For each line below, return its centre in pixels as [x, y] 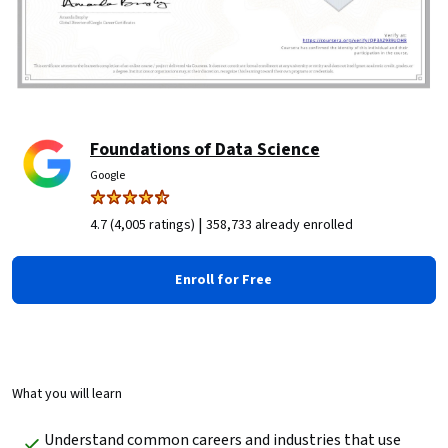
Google [107, 175]
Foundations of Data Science [205, 149]
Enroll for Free [224, 279]
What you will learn [67, 393]
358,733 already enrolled [279, 224]
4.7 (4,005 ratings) [142, 224]
